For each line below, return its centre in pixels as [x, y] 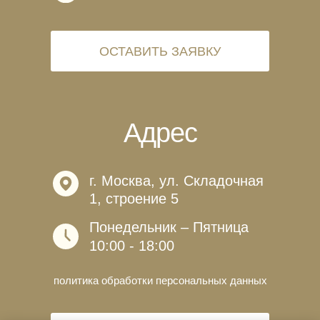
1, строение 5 [138, 199]
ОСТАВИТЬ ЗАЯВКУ [160, 51]
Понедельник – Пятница [175, 227]
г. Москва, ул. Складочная [176, 181]
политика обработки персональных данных [160, 280]
